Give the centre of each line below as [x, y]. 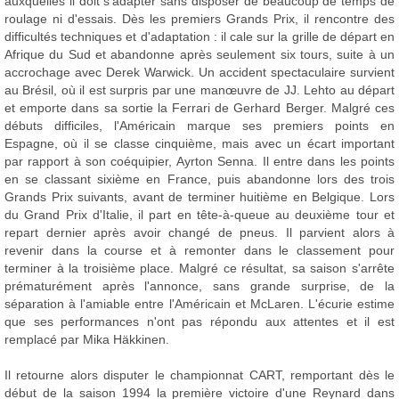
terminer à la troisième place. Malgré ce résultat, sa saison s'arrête [199, 268]
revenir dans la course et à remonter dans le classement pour [199, 250]
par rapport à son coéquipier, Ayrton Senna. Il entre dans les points [199, 161]
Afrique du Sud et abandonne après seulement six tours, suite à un [199, 54]
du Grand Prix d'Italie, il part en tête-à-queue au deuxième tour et [199, 215]
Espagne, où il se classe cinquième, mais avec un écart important [199, 143]
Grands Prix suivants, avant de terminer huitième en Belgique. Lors [199, 197]
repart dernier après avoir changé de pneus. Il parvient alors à [199, 232]
